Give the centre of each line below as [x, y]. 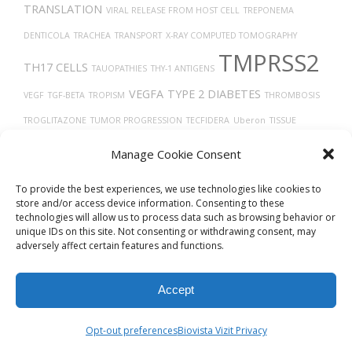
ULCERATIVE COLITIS [261, 170]
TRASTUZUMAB [187, 170]
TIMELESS [42, 170]
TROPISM [107, 95]
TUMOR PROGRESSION [136, 120]
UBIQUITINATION [121, 145]
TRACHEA [92, 35]
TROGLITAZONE [55, 120]
